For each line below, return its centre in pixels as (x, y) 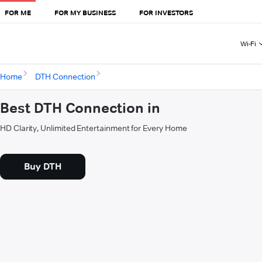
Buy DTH (43, 167)
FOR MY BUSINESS (85, 12)
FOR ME (18, 12)
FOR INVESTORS (166, 12)
